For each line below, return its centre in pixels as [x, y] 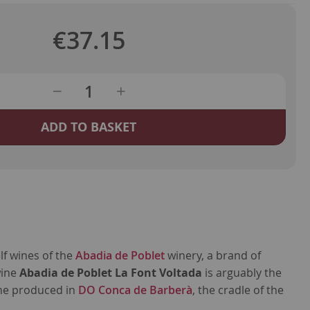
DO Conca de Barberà [136, 290]
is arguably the [242, 273]
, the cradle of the [238, 290]
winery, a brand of [213, 256]
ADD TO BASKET [89, 127]
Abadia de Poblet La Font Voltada [111, 273]
